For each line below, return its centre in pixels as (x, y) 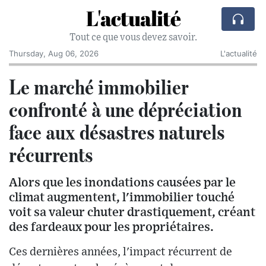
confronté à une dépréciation (125, 109)
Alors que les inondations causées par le (122, 183)
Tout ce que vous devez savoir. (133, 37)
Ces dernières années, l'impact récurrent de (121, 252)
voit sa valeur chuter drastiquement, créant (132, 212)
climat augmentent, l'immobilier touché (122, 197)
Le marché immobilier (99, 87)
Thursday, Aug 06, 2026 (54, 53)
